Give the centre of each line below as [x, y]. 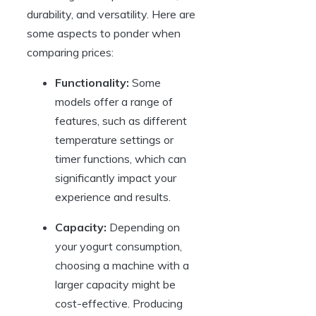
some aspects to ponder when [104, 34]
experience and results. [113, 197]
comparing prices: [70, 53]
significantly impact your [116, 178]
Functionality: [92, 83]
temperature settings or [114, 140]
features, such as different [121, 121]
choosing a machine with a [122, 266]
